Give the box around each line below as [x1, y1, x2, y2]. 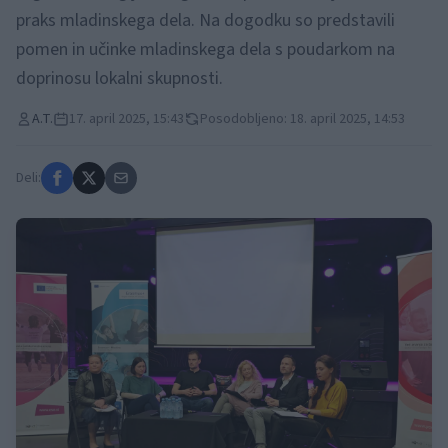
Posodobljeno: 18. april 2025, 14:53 [200, 109, 405, 129]
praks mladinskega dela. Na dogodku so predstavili [16, 8, 395, 33]
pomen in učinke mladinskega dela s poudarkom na [16, 37, 395, 62]
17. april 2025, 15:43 [69, 109, 184, 129]
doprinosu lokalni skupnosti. [16, 66, 223, 91]
